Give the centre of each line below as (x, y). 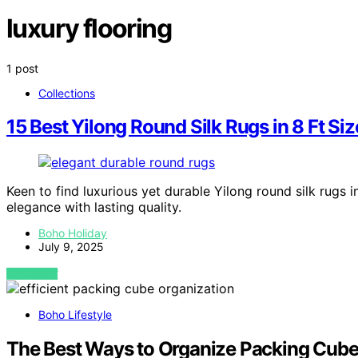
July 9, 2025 (71, 247)
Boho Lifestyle (75, 315)
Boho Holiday (73, 233)
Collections (67, 93)
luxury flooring (89, 29)
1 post (22, 68)
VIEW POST (32, 274)
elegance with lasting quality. (94, 207)
